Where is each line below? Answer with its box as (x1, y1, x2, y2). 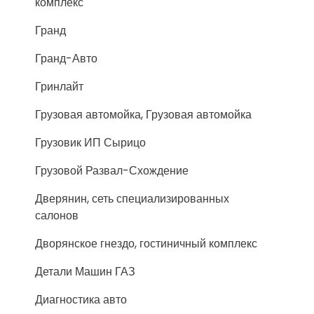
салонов (35, 207, 78, 224)
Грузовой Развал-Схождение (35, 163, 189, 179)
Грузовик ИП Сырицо (35, 135, 146, 151)
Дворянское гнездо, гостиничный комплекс (35, 235, 257, 252)
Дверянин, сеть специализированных (35, 191, 229, 207)
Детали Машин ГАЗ (35, 264, 135, 280)
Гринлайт (35, 78, 83, 95)
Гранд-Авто (35, 50, 97, 67)
